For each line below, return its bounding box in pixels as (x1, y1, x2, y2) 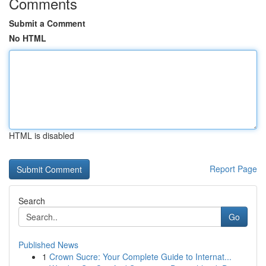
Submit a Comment (9, 17, 85, 29)
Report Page (210, 163, 257, 175)
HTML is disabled (9, 129, 74, 141)
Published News (18, 239, 78, 251)
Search (18, 195, 45, 207)
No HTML (9, 32, 46, 44)
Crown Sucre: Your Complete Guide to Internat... (49, 251, 232, 262)
